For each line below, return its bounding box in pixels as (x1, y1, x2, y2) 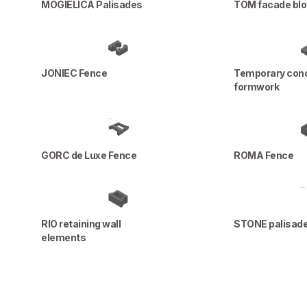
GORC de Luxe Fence (41, 149, 136, 161)
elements (41, 232, 86, 243)
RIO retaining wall (41, 218, 121, 230)
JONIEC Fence (41, 67, 107, 79)
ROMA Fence (234, 149, 294, 161)
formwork (234, 81, 280, 93)
